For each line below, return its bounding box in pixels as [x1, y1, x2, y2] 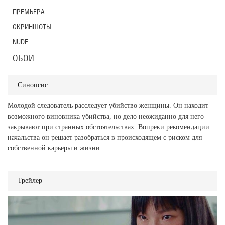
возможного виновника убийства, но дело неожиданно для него [8, 112, 204, 120]
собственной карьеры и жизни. [8, 144, 102, 152]
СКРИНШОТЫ [13, 23, 51, 30]
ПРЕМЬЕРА [13, 8, 45, 15]
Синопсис [18, 81, 48, 89]
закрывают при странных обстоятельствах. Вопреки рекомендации [8, 123, 209, 131]
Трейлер [18, 176, 42, 184]
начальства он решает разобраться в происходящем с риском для [8, 133, 202, 141]
